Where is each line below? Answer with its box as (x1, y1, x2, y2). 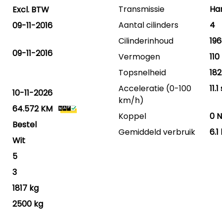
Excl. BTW (12, 4, 50, 15)
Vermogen (118, 51, 160, 62)
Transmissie (118, 3, 165, 15)
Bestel (12, 119, 37, 130)
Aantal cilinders (118, 19, 178, 31)
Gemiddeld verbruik (118, 126, 195, 138)
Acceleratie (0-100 (118, 83, 191, 94)
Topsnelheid (118, 67, 166, 78)
